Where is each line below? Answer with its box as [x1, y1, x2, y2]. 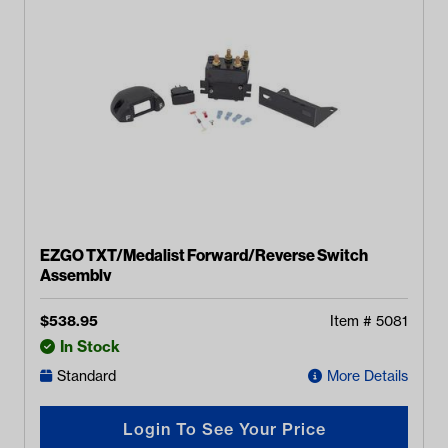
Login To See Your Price [122, 418, 326, 439]
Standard [57, 367, 116, 385]
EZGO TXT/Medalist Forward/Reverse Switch [40, 245, 368, 265]
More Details [327, 367, 408, 385]
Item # [330, 312, 376, 330]
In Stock [60, 337, 120, 356]
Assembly [40, 265, 111, 285]
